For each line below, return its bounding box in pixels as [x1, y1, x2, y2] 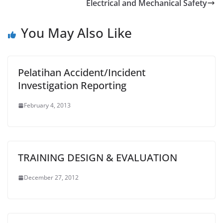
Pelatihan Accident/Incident [18, 66, 146, 79]
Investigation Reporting [18, 79, 126, 92]
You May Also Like [21, 24, 132, 42]
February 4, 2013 [24, 101, 71, 110]
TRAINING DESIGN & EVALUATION [18, 151, 177, 164]
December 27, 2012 [24, 173, 79, 182]
